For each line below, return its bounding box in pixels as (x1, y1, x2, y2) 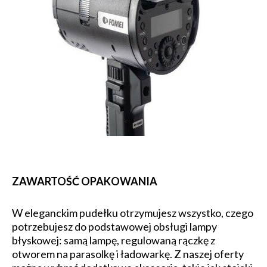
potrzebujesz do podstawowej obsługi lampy (12, 220, 217, 234)
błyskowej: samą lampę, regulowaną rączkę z (12, 234, 215, 247)
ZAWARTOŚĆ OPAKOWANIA (12, 175, 157, 188)
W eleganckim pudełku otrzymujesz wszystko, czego (12, 206, 253, 220)
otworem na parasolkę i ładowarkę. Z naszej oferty (12, 247, 244, 261)
